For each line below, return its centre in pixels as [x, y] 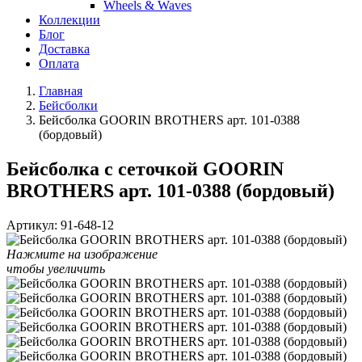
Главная [61, 91]
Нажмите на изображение [82, 254]
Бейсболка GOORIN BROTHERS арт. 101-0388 [169, 120]
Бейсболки [68, 105]
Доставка [64, 49]
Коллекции [69, 20]
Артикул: [32, 225]
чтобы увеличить [56, 268]
